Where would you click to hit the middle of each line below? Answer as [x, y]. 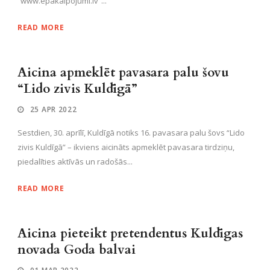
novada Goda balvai [77, 250]
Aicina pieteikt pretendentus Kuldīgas [130, 233]
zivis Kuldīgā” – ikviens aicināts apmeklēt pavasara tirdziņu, [126, 147]
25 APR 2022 [53, 109]
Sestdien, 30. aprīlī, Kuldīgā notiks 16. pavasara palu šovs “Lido [131, 132]
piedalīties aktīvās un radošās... [75, 161]
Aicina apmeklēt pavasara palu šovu [123, 72]
